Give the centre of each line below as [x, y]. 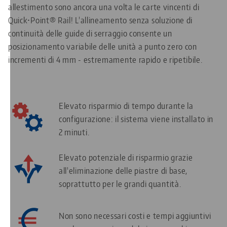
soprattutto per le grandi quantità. [120, 184]
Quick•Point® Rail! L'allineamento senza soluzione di [101, 20]
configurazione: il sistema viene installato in [136, 119]
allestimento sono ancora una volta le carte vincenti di [104, 7]
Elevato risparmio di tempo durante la [126, 106]
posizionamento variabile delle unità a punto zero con [103, 46]
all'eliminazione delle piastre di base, [123, 171]
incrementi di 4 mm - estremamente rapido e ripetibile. [105, 60]
